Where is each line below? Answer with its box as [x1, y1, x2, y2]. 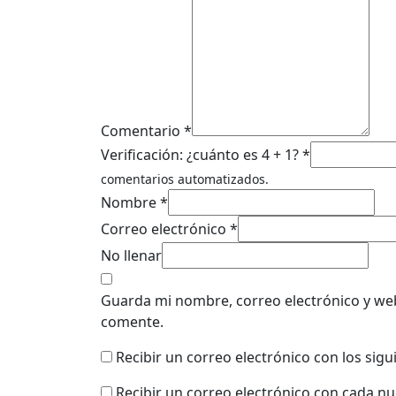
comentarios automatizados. [101, 171, 269, 188]
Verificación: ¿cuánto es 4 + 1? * [101, 145, 310, 165]
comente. [101, 312, 164, 332]
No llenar [101, 246, 162, 266]
